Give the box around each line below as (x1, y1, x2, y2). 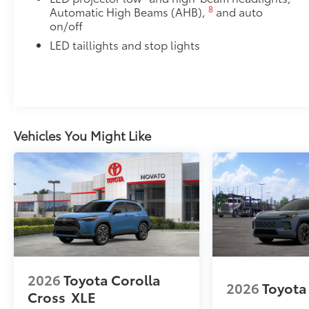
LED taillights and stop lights (50, 36, 201, 52)
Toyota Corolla (63, 269, 161, 289)
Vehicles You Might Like (14, 126, 151, 144)
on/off (50, 17, 83, 33)
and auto (213, 3, 263, 19)
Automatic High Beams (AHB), (50, 3, 209, 19)
